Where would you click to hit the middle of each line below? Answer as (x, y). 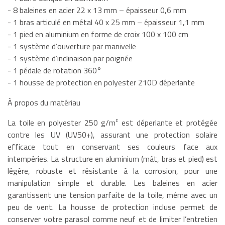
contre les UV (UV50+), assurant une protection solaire (113, 134)
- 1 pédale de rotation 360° (54, 70)
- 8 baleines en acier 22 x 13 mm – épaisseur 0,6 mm (97, 10)
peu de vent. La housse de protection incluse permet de (113, 207)
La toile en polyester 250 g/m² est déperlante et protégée (113, 122)
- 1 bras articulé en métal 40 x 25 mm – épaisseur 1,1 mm (106, 22)
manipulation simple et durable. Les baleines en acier (113, 183)
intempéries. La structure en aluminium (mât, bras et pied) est (113, 158)
